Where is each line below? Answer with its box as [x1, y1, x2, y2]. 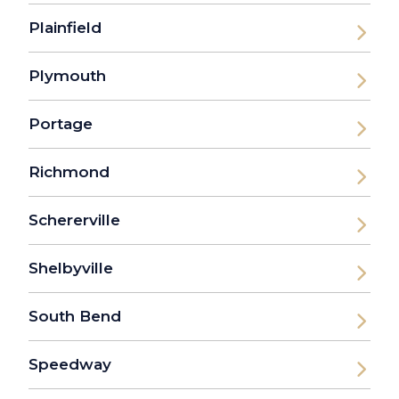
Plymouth [28, 67, 106, 85]
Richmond [28, 163, 110, 182]
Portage [28, 115, 93, 134]
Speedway [28, 355, 111, 374]
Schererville [28, 211, 120, 230]
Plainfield [28, 19, 102, 37]
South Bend [28, 307, 121, 326]
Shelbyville [28, 259, 113, 278]
